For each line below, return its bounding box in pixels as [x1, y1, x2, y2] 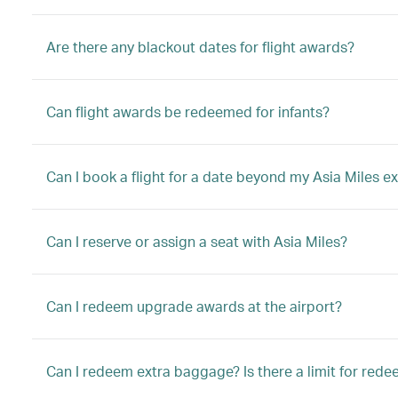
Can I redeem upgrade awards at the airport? [46, 297, 342, 315]
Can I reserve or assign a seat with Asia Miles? [46, 232, 347, 251]
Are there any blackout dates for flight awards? [46, 37, 354, 56]
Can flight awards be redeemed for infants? [46, 102, 330, 121]
